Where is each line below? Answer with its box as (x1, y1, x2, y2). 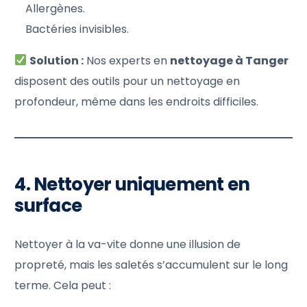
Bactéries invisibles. (25, 21, 130, 37)
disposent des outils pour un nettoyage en (14, 73, 241, 89)
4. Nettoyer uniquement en (14, 171, 250, 197)
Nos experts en (84, 52, 171, 69)
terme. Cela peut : (14, 277, 112, 293)
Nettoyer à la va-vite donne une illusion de (14, 236, 241, 252)
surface (14, 193, 82, 218)
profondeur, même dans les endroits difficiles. (14, 93, 259, 110)
